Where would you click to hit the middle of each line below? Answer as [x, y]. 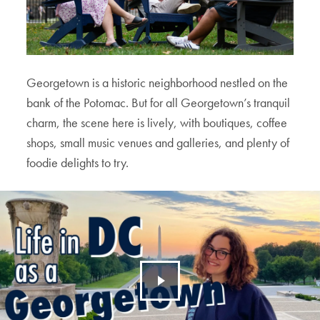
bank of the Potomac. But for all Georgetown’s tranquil [159, 102]
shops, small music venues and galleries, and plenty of [158, 142]
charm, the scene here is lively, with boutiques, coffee [157, 122]
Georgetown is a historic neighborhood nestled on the [157, 82]
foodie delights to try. [78, 162]
